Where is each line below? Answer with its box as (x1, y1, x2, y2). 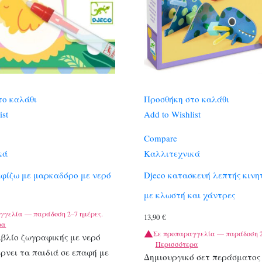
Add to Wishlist (143, 108, 201, 120)
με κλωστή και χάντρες (143, 189, 235, 201)
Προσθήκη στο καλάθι (143, 92, 229, 105)
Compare (143, 132, 177, 144)
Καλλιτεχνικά (143, 147, 200, 159)
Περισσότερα (155, 239, 198, 249)
